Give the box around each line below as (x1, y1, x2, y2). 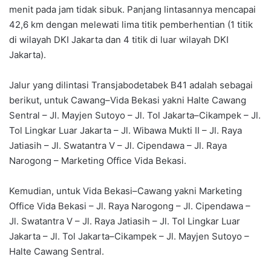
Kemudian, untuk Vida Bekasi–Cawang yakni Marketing (9, 185, 242, 197)
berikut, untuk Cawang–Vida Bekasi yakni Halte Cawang (9, 94, 246, 106)
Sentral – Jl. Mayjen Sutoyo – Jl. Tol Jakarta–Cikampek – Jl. (9, 109, 261, 122)
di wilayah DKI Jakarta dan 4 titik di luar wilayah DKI (9, 34, 229, 46)
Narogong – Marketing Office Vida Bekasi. (9, 155, 186, 167)
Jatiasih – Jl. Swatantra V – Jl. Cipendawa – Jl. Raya (9, 140, 227, 152)
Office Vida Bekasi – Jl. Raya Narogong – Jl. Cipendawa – (9, 200, 250, 212)
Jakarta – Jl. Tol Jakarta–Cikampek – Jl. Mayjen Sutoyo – (9, 230, 249, 243)
